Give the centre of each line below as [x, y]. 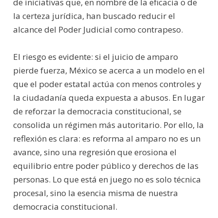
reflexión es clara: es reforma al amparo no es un [107, 138]
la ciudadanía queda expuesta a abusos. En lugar [109, 97]
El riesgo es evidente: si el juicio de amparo [95, 56]
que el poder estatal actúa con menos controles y [107, 84]
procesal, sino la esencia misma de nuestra [95, 193]
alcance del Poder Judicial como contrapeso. [98, 29]
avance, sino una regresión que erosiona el [95, 152]
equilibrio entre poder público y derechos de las [106, 165]
